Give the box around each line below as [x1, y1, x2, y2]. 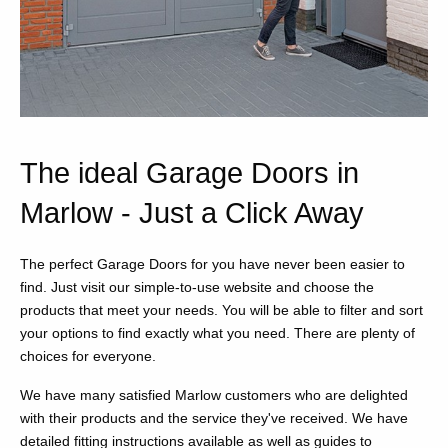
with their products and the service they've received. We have [20, 410, 408, 427]
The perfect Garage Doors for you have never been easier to [20, 256, 405, 273]
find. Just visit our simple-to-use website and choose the [20, 279, 374, 296]
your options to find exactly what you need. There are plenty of [20, 325, 415, 342]
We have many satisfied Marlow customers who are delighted [20, 387, 408, 404]
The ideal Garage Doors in [20, 157, 359, 190]
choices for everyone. [20, 348, 156, 365]
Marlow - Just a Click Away [20, 197, 364, 230]
